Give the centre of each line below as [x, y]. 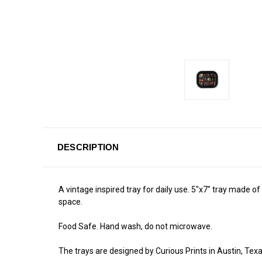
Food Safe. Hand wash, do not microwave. [135, 226]
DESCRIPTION [88, 147]
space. [70, 201]
